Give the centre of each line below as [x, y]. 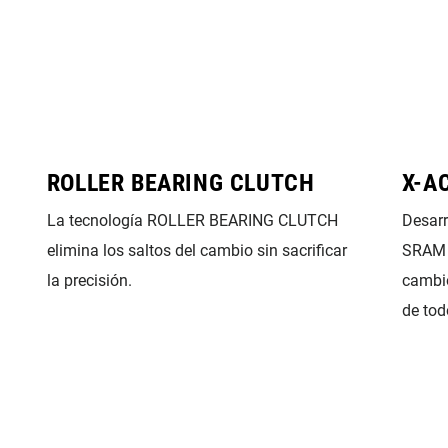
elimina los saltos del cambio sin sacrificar [196, 250]
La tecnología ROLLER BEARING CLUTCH [192, 220]
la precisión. [89, 280]
